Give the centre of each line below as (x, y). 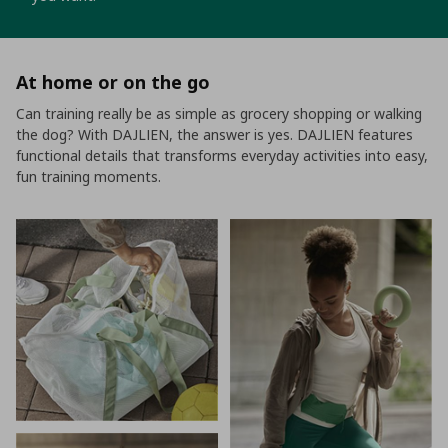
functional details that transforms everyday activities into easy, (222, 156)
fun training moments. (88, 177)
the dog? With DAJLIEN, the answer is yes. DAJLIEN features (214, 135)
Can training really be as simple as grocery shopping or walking (219, 114)
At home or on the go (113, 82)
